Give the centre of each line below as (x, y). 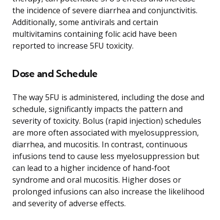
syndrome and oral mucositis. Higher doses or (97, 179)
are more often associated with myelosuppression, (106, 132)
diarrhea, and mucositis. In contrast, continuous (100, 144)
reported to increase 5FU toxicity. (73, 45)
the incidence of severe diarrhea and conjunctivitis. (105, 10)
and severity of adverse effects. (69, 203)
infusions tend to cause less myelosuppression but (106, 156)
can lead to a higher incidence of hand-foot (91, 168)
